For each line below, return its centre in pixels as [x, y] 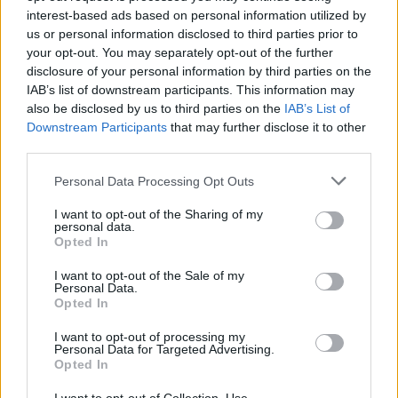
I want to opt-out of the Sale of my [149, 275]
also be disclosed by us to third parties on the [155, 108]
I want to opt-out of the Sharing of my [159, 214]
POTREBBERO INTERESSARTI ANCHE [123, 330]
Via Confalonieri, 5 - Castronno [199, 242]
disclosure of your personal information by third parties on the [199, 71]
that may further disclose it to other [267, 127]
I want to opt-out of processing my [150, 337]
